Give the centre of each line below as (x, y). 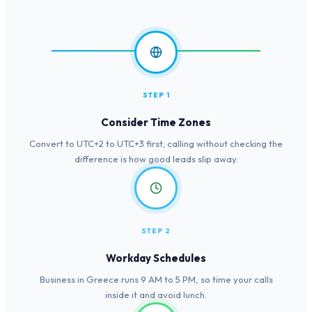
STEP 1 (156, 95)
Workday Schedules (156, 258)
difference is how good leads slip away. (156, 159)
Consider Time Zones (156, 123)
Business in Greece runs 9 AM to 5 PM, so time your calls (156, 280)
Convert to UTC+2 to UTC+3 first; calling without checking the (156, 144)
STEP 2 (156, 231)
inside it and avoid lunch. (156, 295)
